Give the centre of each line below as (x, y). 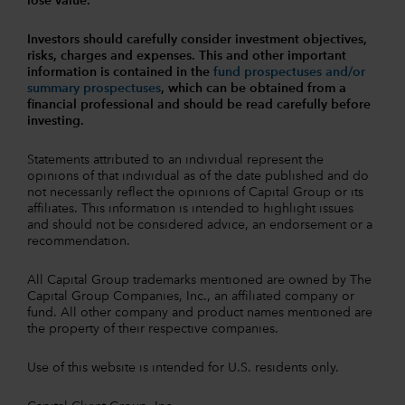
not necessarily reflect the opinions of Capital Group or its (195, 192)
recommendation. (79, 241)
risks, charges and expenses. (113, 56)
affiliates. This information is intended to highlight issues (190, 208)
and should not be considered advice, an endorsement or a (200, 225)
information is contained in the (120, 72)
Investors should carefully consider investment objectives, (197, 39)
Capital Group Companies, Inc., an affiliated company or (191, 296)
